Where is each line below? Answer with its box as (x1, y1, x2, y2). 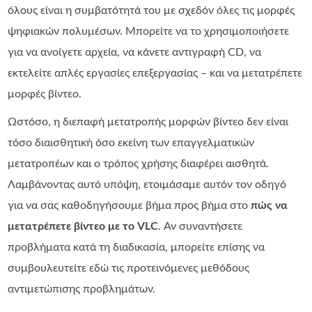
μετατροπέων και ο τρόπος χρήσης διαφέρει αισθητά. (8, 158, 270, 169)
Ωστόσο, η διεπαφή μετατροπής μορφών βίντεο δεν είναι (8, 116, 289, 127)
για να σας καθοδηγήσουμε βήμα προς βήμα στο (8, 200, 251, 211)
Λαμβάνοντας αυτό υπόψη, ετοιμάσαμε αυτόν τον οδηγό (8, 179, 287, 190)
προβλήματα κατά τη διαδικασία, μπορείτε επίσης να (8, 242, 265, 253)
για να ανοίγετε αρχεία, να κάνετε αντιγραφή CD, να (8, 47, 262, 58)
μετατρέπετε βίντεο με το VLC (8, 221, 159, 232)
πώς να (251, 200, 288, 211)
